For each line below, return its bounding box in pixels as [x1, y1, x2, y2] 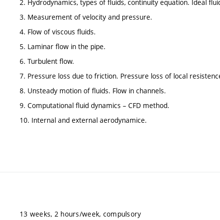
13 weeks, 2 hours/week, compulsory [20, 209, 141, 219]
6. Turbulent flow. [20, 56, 74, 66]
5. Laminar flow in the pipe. [20, 42, 106, 51]
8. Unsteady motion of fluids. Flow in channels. [20, 86, 166, 95]
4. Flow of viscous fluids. [20, 27, 96, 36]
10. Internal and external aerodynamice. [20, 115, 147, 125]
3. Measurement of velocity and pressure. [20, 12, 152, 22]
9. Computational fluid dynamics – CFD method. [20, 101, 169, 110]
